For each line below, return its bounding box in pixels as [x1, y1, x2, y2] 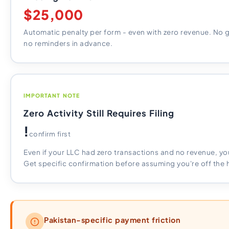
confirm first [29, 130, 71, 138]
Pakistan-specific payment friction [44, 215, 180, 224]
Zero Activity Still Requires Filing [24, 107, 174, 119]
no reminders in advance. [24, 39, 112, 48]
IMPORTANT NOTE [24, 92, 80, 99]
